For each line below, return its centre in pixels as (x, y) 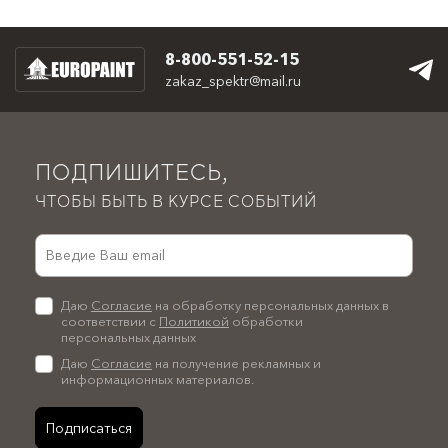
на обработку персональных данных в (270, 305)
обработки (266, 321)
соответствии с (110, 321)
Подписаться (89, 428)
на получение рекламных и (236, 363)
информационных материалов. (157, 379)
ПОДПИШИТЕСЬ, (132, 173)
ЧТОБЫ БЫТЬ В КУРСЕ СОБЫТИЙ (176, 202)
